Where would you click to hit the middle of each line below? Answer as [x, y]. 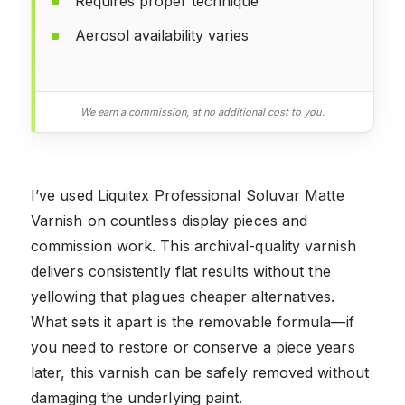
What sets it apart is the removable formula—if [193, 321]
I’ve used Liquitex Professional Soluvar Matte [188, 195]
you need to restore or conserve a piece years [193, 347]
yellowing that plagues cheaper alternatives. [183, 296]
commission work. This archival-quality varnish [193, 245]
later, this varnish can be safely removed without [200, 372]
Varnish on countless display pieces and [170, 220]
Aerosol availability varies [162, 35]
